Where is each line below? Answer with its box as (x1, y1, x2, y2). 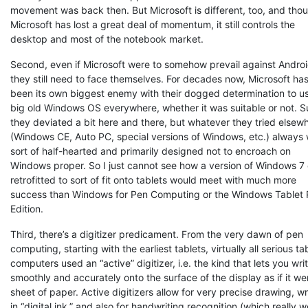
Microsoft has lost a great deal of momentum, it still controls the (10, 19, 295, 30)
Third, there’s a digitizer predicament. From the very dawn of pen (10, 228, 303, 240)
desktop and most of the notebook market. (10, 33, 203, 45)
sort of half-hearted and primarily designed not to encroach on (10, 145, 291, 157)
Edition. (10, 203, 43, 214)
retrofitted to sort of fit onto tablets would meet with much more (10, 174, 296, 186)
